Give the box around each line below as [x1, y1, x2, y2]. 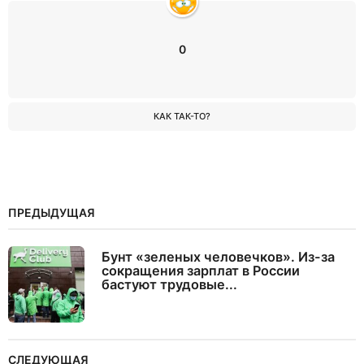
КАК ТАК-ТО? [154, 110, 210, 123]
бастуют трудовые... [102, 276, 237, 293]
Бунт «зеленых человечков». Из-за [102, 249, 335, 266]
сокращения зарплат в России [102, 262, 300, 279]
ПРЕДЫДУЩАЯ [8, 206, 95, 220]
